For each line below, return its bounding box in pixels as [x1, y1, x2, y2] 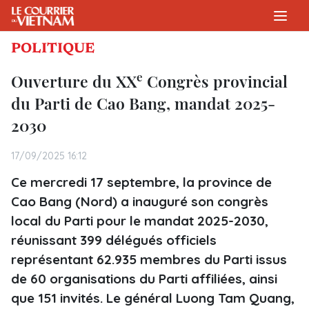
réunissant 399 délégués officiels [11, 232, 217, 248]
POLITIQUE [11, 42, 94, 56]
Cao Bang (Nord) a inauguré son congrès [11, 193, 268, 210]
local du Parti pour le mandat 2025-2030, [11, 212, 268, 229]
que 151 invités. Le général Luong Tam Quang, [11, 290, 295, 306]
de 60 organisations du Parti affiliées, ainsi [11, 270, 277, 287]
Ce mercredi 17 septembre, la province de [11, 174, 272, 190]
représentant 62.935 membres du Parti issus [11, 251, 287, 268]
